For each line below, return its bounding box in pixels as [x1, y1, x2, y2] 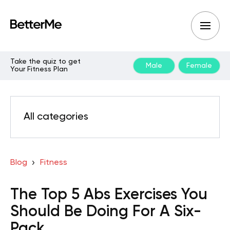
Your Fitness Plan [10, 66, 68, 73]
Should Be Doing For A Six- [10, 204, 201, 220]
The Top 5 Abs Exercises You [10, 187, 207, 203]
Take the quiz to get [10, 58, 81, 65]
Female [186, 62, 212, 69]
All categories [24, 112, 88, 122]
